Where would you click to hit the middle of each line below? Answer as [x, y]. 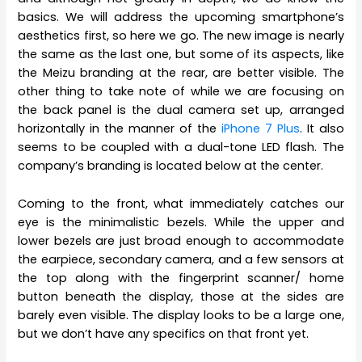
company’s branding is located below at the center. [171, 166]
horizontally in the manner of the [120, 129]
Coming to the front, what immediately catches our [181, 203]
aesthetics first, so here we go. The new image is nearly [181, 36]
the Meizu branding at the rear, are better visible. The [181, 73]
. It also [322, 129]
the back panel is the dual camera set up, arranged [181, 110]
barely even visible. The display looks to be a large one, [181, 315]
